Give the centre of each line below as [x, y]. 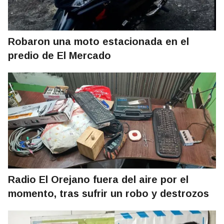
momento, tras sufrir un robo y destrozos [108, 194]
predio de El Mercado [59, 56]
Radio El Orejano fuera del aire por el [98, 180]
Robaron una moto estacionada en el [98, 42]
